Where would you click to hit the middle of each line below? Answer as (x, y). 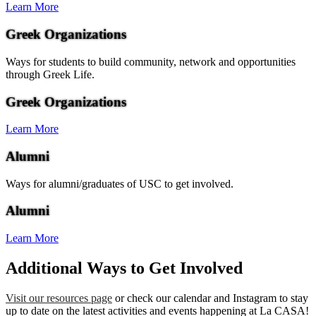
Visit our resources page (59, 298)
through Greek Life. (50, 74)
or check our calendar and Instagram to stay (210, 298)
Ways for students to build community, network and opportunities (151, 61)
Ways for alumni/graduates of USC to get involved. (120, 183)
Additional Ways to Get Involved (124, 268)
